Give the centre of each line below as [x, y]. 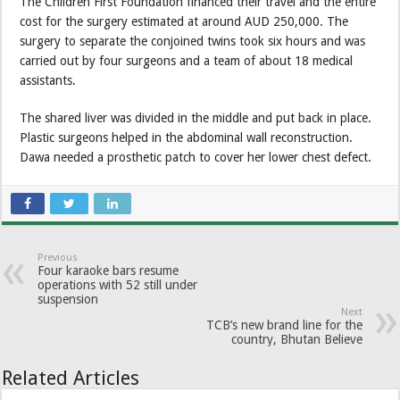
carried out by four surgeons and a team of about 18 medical [187, 61]
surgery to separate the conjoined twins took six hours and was [193, 42]
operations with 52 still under [118, 285]
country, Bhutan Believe [296, 340]
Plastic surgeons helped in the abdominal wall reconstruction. [187, 138]
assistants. [48, 81]
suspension [68, 300]
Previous [58, 258]
